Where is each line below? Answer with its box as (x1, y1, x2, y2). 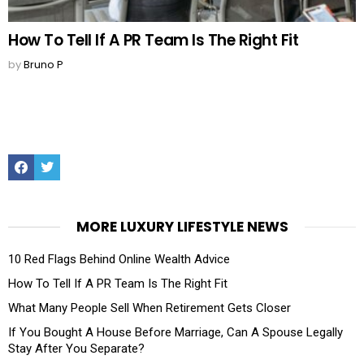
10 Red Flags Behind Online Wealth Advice (8, 251, 230, 266)
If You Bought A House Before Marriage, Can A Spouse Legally (8, 324, 343, 340)
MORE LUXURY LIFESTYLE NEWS (76, 216, 288, 236)
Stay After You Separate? (8, 340, 145, 356)
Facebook (27, 149, 71, 162)
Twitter (53, 149, 82, 162)
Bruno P (24, 56, 63, 72)
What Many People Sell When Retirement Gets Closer (8, 300, 291, 315)
